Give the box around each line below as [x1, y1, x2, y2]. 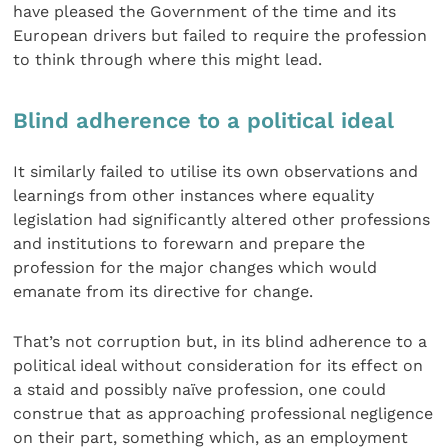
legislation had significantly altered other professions [13, 209, 431, 229]
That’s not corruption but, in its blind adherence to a [13, 332, 428, 352]
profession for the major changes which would [13, 257, 378, 277]
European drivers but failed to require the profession [13, 26, 428, 46]
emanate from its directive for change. [13, 281, 314, 301]
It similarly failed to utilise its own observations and [13, 161, 419, 181]
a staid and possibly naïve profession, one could [13, 380, 387, 400]
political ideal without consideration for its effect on [13, 356, 424, 376]
